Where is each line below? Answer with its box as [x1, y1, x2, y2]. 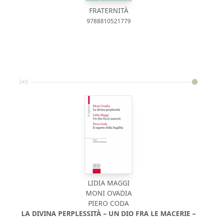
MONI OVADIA [85, 188, 132, 198]
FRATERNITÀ [89, 5, 128, 15]
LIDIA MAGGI [87, 178, 130, 187]
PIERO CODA [88, 198, 129, 208]
